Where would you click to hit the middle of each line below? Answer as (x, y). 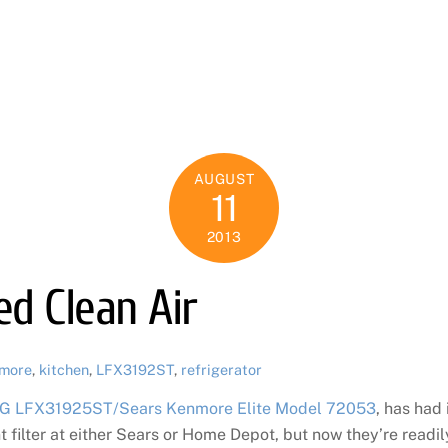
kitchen (63, 370)
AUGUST (224, 179)
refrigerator (221, 370)
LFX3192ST (134, 370)
